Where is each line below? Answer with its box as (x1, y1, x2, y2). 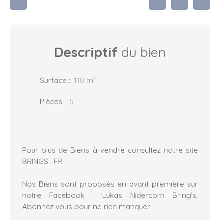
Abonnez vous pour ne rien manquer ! (22, 201, 154, 212)
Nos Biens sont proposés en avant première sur (22, 179, 198, 189)
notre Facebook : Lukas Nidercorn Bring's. (22, 190, 198, 200)
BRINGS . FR (22, 156, 62, 166)
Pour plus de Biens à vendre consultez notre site (22, 145, 198, 155)
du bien (118, 44, 166, 61)
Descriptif (54, 44, 118, 61)
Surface (40, 75, 67, 85)
